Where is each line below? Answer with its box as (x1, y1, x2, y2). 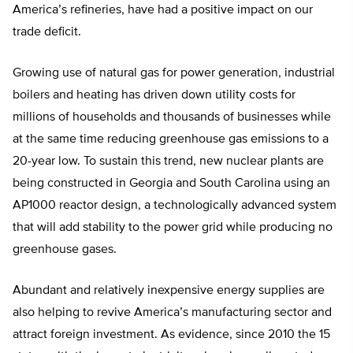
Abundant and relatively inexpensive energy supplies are (13, 284, 325, 298)
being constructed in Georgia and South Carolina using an (13, 177, 330, 191)
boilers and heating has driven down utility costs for (13, 89, 295, 102)
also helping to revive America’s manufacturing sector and (13, 307, 332, 320)
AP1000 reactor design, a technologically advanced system (13, 199, 336, 213)
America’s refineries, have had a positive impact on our (13, 4, 313, 17)
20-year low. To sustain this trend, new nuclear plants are (13, 155, 324, 169)
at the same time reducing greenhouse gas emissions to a (13, 133, 329, 147)
